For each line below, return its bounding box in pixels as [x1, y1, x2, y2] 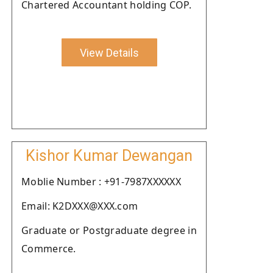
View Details [79, 46, 139, 59]
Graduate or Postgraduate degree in [21, 224, 197, 237]
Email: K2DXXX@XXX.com [21, 199, 138, 213]
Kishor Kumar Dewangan [26, 147, 193, 165]
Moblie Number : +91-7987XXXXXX [21, 175, 181, 188]
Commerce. [21, 242, 76, 255]
